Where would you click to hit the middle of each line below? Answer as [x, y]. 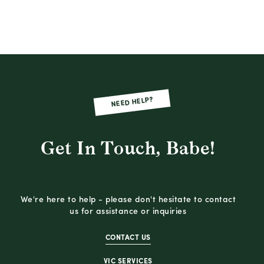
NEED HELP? [132, 102]
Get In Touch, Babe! [128, 148]
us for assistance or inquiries [128, 212]
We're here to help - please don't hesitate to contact [128, 200]
